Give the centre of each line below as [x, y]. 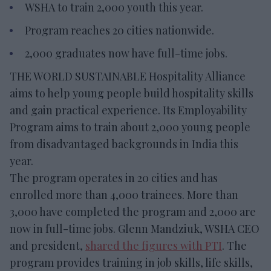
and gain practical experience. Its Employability [128, 110]
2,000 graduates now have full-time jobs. [126, 54]
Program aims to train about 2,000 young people [130, 127]
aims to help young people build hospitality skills [132, 93]
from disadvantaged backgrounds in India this [124, 144]
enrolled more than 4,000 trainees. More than [124, 195]
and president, [47, 246]
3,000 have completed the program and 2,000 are [133, 212]
